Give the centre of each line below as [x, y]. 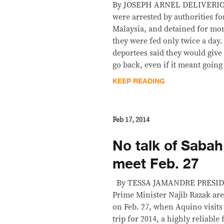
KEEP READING [139, 81]
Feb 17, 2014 [131, 120]
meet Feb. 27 [156, 164]
